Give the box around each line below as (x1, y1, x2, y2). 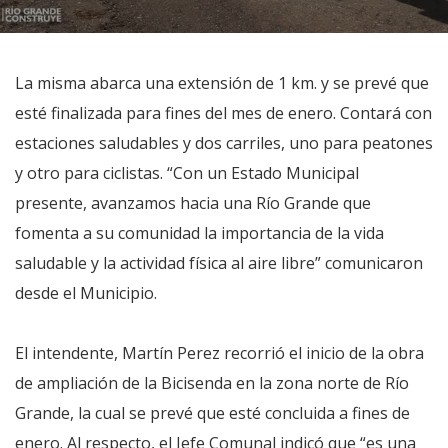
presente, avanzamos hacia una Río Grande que (15, 192, 371, 214)
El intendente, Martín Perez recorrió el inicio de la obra (15, 342, 424, 364)
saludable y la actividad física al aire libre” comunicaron (15, 252, 423, 274)
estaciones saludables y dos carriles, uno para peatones (15, 132, 433, 154)
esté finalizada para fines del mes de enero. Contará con (15, 102, 432, 124)
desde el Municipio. (15, 282, 157, 304)
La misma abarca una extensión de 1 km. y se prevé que (15, 72, 429, 94)
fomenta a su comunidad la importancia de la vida (15, 222, 384, 244)
